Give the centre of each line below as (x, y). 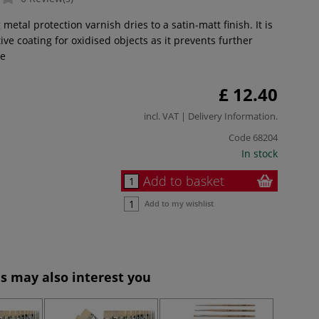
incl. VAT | (166, 116)
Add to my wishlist (179, 203)
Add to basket (184, 181)
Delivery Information (232, 116)
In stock (260, 153)
